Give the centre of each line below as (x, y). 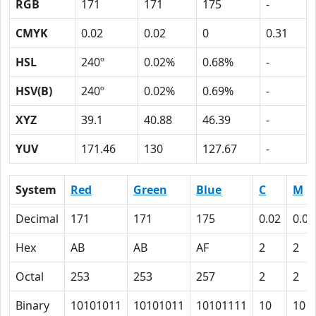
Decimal (37, 219)
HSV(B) (34, 91)
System (36, 190)
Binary (32, 305)
